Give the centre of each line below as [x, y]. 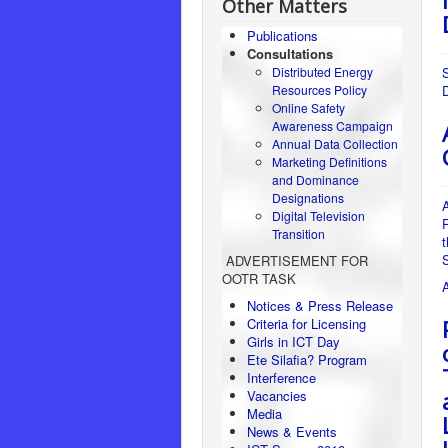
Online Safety [308, 107]
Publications [282, 35]
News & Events [292, 431]
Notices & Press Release [320, 305]
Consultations [290, 53]
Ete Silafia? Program [307, 359]
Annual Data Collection [335, 143]
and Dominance [315, 179]
